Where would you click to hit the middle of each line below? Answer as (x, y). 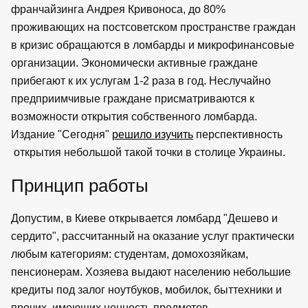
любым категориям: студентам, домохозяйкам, (130, 254)
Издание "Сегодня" (62, 134)
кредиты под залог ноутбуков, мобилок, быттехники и (146, 289)
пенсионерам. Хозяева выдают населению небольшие (151, 272)
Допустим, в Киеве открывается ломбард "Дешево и (144, 218)
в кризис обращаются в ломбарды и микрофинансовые (153, 45)
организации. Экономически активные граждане (134, 63)
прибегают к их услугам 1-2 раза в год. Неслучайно (141, 80)
